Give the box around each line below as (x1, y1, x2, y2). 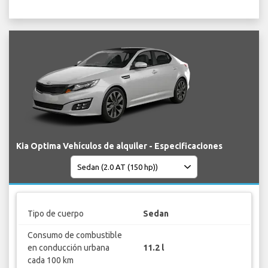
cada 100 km (27, 255, 74, 265)
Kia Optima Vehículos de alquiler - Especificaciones (16, 141, 223, 151)
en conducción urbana (27, 242, 109, 252)
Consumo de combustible (27, 230, 122, 240)
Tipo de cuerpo (27, 208, 84, 218)
